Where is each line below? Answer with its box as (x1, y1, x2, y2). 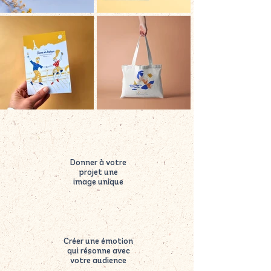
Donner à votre (70, 158, 126, 168)
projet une (79, 168, 118, 177)
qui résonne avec (67, 247, 130, 256)
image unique (73, 178, 123, 187)
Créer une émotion (64, 237, 133, 246)
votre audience (70, 256, 126, 266)
